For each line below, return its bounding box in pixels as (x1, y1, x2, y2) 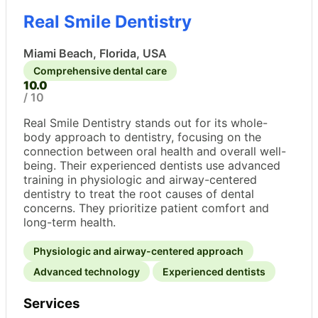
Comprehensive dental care (33, 64, 167, 77)
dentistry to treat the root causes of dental (23, 186, 254, 201)
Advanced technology (33, 265, 140, 278)
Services (23, 295, 80, 312)
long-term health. (23, 214, 116, 229)
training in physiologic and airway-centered (23, 172, 257, 187)
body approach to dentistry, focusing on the (23, 129, 261, 144)
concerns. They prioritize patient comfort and (23, 200, 269, 215)
